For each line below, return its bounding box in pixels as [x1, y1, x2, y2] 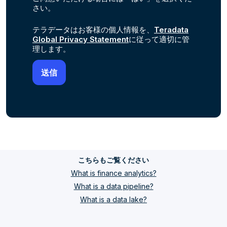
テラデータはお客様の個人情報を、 [32, 25, 154, 34]
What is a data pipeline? [73, 182, 154, 191]
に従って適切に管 [129, 34, 190, 44]
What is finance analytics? [70, 169, 157, 177]
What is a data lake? [80, 195, 147, 204]
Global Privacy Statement [32, 34, 129, 44]
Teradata [154, 25, 188, 34]
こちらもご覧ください [78, 156, 149, 164]
